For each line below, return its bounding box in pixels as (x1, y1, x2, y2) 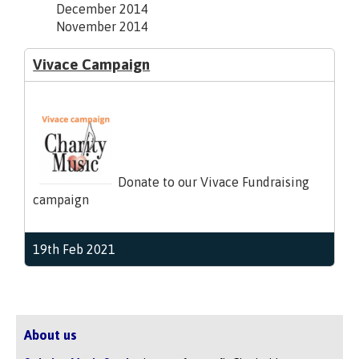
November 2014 (56, 18, 149, 34)
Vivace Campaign (33, 55, 151, 73)
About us (24, 327, 78, 342)
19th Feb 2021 (33, 241, 116, 256)
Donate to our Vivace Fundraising (117, 174, 309, 189)
